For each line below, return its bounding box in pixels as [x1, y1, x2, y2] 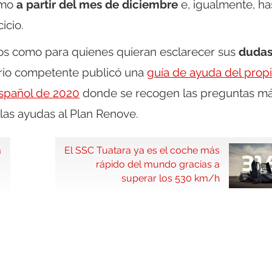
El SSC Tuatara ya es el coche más [64, 144, 220, 157]
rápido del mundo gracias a [96, 158, 220, 171]
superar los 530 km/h [121, 172, 220, 185]
